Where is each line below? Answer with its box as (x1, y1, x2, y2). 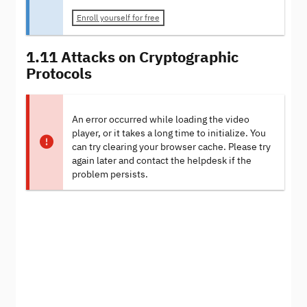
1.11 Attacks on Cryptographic (26, 46, 238, 66)
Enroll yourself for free (76, 12, 160, 23)
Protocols (26, 62, 92, 83)
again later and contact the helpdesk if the (71, 154, 251, 167)
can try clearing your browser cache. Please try (71, 140, 271, 153)
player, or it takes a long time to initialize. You (71, 127, 266, 139)
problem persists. (71, 168, 148, 180)
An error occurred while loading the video (71, 113, 249, 125)
